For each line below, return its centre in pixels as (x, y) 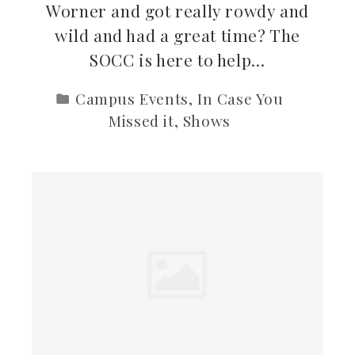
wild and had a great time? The (177, 35)
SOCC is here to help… (177, 60)
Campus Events (132, 99)
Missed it (141, 121)
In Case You (240, 99)
